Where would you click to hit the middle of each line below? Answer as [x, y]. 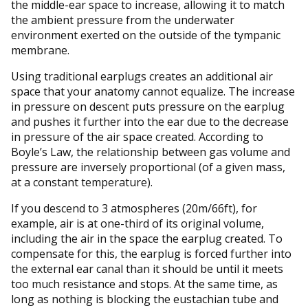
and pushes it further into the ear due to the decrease [150, 121]
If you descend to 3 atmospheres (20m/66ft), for [134, 208]
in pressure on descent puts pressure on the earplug [148, 106]
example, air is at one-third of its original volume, [137, 223]
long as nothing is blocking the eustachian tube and [145, 299]
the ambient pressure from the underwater [123, 20]
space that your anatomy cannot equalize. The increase [153, 91]
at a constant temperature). [83, 182]
